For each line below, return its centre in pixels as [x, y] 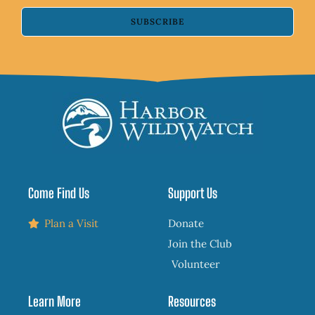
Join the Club [200, 244]
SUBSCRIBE [157, 22]
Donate [186, 224]
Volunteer [196, 264]
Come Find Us [59, 193]
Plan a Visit [71, 224]
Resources [192, 302]
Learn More [54, 302]
